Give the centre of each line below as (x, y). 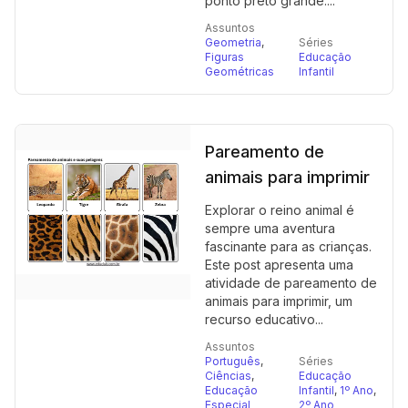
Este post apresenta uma (279, 265)
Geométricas (240, 71)
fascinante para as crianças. (288, 246)
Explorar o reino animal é (280, 210)
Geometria (233, 42)
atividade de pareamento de (291, 283)
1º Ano (357, 390)
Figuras (224, 57)
